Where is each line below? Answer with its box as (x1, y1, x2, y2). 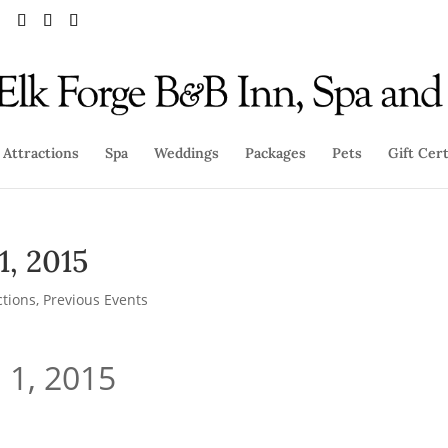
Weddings (154, 144, 219, 162)
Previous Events (43, 290, 149, 309)
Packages (245, 144, 306, 162)
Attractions (3, 144, 79, 162)
